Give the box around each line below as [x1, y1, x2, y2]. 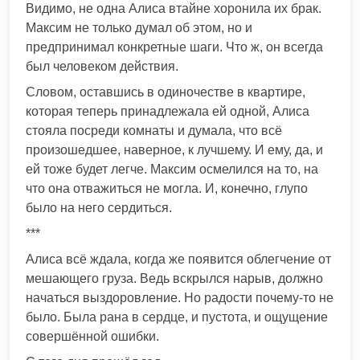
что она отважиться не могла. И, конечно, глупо [26, 181, 308, 195]
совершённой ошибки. [26, 329, 159, 343]
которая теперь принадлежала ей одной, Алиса [26, 104, 309, 118]
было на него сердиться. [26, 200, 172, 215]
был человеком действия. [26, 59, 178, 73]
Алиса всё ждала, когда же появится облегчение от [26, 252, 331, 266]
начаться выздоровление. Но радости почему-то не [26, 290, 333, 305]
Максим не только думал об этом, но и [26, 20, 252, 35]
